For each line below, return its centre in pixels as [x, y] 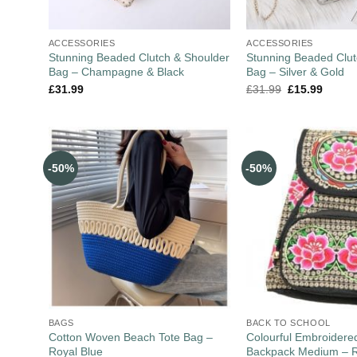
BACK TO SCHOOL [288, 322]
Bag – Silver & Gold [296, 71]
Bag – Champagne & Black [116, 71]
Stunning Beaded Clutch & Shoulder [139, 57]
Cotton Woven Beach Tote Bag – [130, 337]
